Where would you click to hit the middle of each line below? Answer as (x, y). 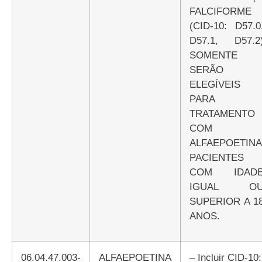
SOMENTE (213, 55)
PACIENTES (217, 157)
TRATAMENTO (222, 113)
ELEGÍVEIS (215, 84)
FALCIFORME (220, 11)
